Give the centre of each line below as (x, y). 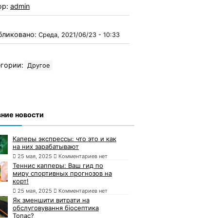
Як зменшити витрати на (51, 200)
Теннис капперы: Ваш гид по (58, 165)
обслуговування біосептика (56, 208)
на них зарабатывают (46, 146)
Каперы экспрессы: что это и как (64, 138)
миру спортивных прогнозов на (62, 173)
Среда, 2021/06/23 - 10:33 (79, 35)
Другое (38, 65)
